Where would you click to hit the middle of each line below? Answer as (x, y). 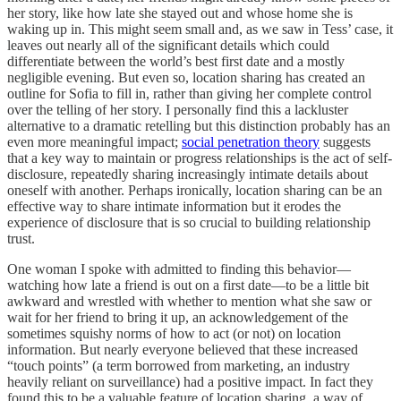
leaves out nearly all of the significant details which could (168, 46)
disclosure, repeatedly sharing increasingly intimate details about (188, 175)
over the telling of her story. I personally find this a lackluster (178, 110)
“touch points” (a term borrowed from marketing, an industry (179, 366)
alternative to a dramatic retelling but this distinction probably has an (199, 126)
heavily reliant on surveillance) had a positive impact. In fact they (190, 382)
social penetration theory (251, 142)
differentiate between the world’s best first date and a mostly (176, 62)
